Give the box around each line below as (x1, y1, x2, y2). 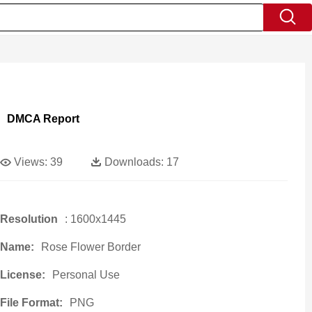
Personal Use (52, 269, 120, 281)
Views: (13, 156, 47, 168)
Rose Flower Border (40, 241, 141, 253)
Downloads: (104, 156, 164, 168)
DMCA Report (6, 113, 79, 125)
